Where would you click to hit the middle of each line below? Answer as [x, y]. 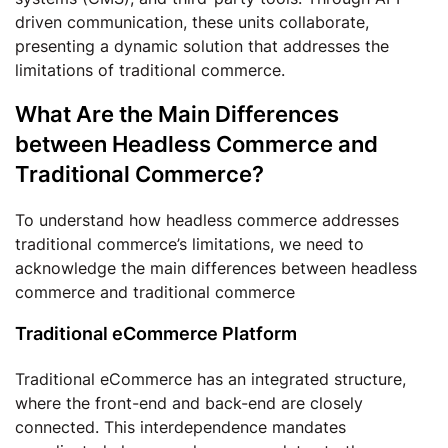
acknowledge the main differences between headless [216, 268]
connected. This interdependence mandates [180, 427]
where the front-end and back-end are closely [189, 403]
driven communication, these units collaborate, [192, 22]
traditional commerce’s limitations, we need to [189, 244]
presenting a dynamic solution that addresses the [202, 46]
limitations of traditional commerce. [152, 70]
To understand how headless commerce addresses [207, 220]
